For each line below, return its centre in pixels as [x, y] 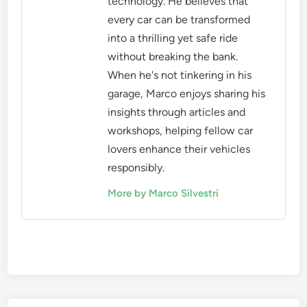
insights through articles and [177, 112]
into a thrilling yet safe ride [173, 38]
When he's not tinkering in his [180, 75]
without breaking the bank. [173, 57]
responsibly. [136, 168]
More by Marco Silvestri [163, 194]
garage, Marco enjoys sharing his [187, 94]
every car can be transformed [179, 20]
